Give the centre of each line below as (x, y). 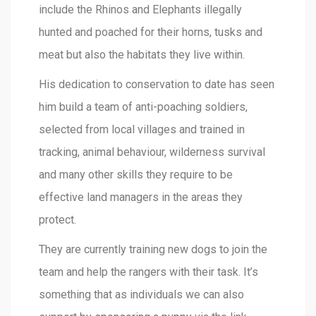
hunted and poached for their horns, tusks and (151, 32)
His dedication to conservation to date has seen (157, 84)
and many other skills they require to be (136, 174)
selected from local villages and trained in (142, 129)
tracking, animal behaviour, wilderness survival (152, 152)
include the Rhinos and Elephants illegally (140, 9)
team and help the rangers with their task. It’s (148, 272)
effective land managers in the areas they (141, 197)
